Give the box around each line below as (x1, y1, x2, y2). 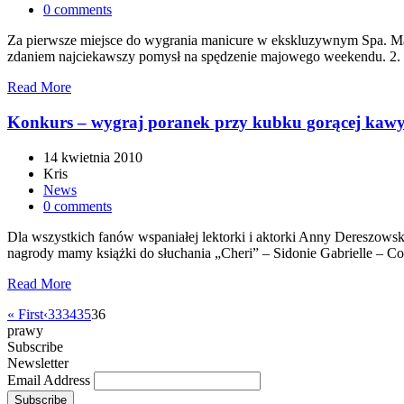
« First (7, 306, 43, 322)
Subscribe (7, 338, 63, 354)
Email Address (7, 372, 94, 388)
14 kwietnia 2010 (43, 149, 142, 165)
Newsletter (7, 354, 69, 371)
